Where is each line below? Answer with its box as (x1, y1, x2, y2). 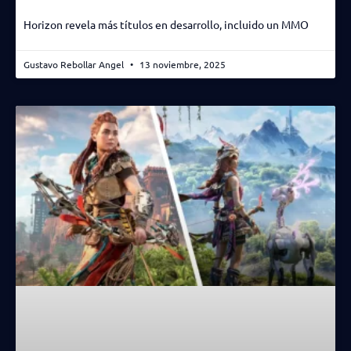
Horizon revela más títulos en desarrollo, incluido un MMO (24, 16, 309, 31)
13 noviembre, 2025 (137, 57, 226, 71)
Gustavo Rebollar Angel (24, 57, 126, 71)
